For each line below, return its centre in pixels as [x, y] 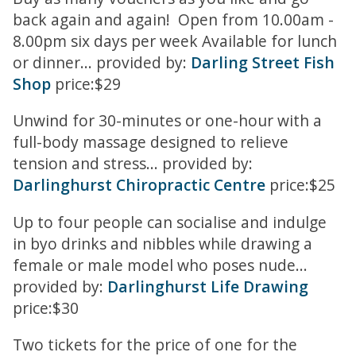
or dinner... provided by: [102, 63]
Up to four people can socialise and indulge [170, 222]
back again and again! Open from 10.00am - [173, 20]
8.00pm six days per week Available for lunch [175, 41]
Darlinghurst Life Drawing [208, 286]
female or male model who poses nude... [160, 265]
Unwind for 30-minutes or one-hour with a [167, 121]
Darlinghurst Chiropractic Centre [139, 185]
